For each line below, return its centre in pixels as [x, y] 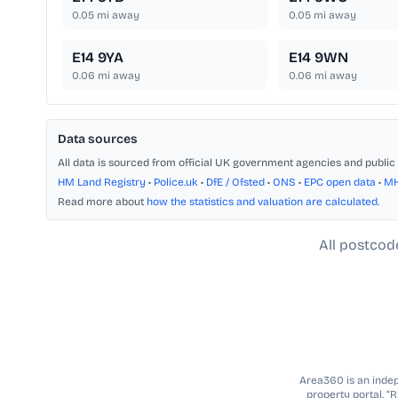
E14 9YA [98, 58]
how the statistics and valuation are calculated [262, 202]
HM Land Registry [102, 183]
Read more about [102, 202]
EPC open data [340, 183]
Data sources [98, 139]
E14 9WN [318, 58]
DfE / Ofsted [235, 183]
